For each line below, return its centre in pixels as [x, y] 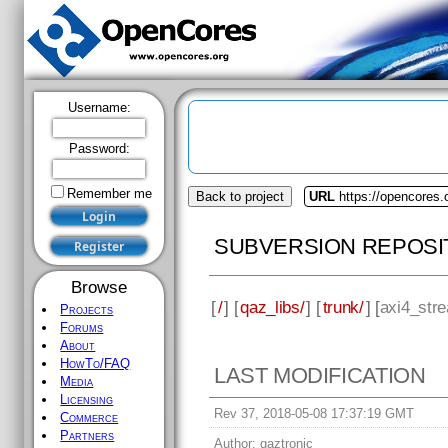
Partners [87, 435]
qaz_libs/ [272, 306]
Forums [82, 327]
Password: [99, 148]
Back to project [240, 196]
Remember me [109, 193]
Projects [87, 309]
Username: [99, 107]
